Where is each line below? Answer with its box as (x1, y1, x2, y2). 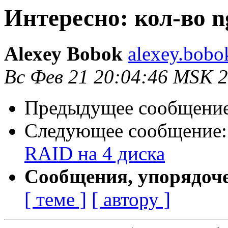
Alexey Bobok (4, 43, 123, 65)
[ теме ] (24, 188, 87, 211)
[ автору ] (92, 188, 170, 211)
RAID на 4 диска (24, 142, 165, 165)
